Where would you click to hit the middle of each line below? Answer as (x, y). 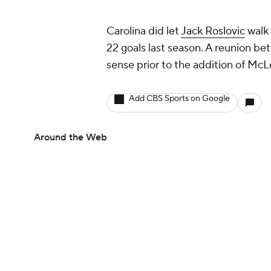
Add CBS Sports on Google (179, 99)
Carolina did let (144, 31)
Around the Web (70, 138)
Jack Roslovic (213, 31)
